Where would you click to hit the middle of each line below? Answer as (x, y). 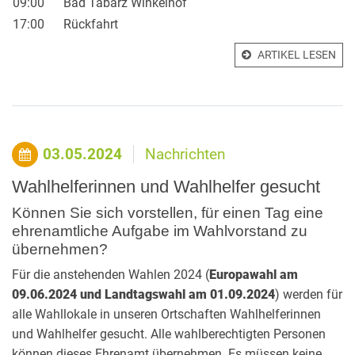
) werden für (309, 294)
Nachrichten (185, 154)
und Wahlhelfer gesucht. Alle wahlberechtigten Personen (169, 334)
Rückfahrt (91, 24)
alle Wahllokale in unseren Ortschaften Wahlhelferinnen (166, 314)
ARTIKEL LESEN (297, 55)
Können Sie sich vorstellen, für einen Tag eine (168, 213)
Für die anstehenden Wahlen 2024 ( (111, 275)
